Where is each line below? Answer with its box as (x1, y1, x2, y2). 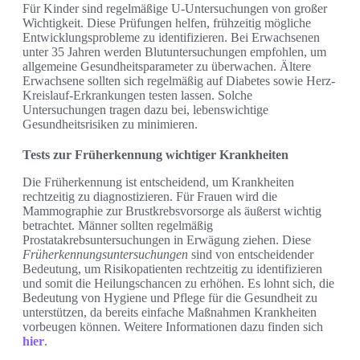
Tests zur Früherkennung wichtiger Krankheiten (22, 148, 288, 162)
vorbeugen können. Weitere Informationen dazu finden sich (22, 320, 323, 334)
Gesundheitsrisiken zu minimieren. (22, 117, 198, 132)
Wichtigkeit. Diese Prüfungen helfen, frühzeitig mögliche (22, 16, 311, 31)
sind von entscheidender (188, 247, 313, 262)
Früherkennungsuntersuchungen (22, 247, 188, 262)
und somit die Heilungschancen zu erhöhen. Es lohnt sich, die (22, 276, 334, 291)
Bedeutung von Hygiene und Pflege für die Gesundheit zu (22, 291, 317, 305)
